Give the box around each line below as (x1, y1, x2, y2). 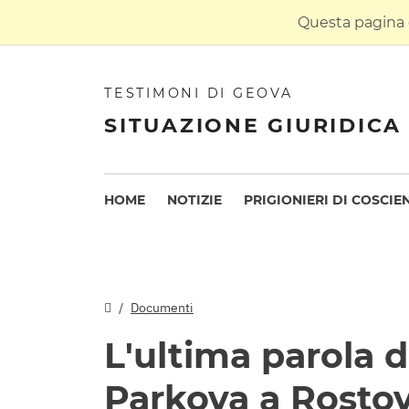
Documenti (131, 299, 194, 316)
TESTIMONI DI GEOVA (104, 85, 293, 101)
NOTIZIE (167, 191, 222, 208)
